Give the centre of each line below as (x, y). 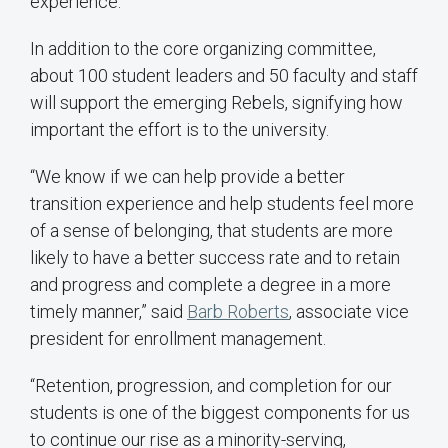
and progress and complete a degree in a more (210, 284)
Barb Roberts (238, 311)
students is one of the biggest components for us (220, 412)
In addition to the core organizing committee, (203, 48)
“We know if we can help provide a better (187, 176)
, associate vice (349, 311)
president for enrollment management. (178, 338)
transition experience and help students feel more (222, 203)
